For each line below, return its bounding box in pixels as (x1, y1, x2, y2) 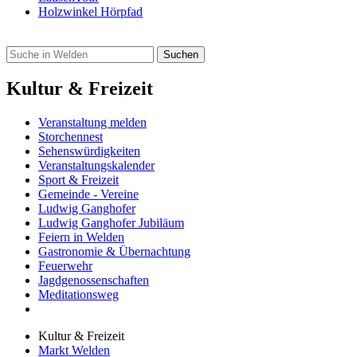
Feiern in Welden (38, 230, 124, 245)
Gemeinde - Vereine (38, 187, 139, 202)
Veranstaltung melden (38, 116, 147, 130)
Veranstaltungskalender (38, 159, 155, 173)
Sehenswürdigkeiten (38, 144, 140, 159)
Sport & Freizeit (38, 173, 119, 187)
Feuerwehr (38, 259, 92, 273)
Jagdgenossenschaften (38, 273, 149, 288)
